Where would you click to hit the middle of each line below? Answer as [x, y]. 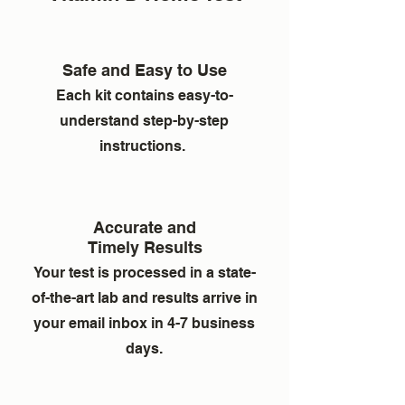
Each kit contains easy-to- [144, 95]
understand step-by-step [144, 121]
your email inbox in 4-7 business [144, 323]
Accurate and [145, 227]
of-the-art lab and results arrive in [144, 298]
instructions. [144, 146]
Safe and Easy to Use [145, 70]
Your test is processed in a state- [144, 273]
